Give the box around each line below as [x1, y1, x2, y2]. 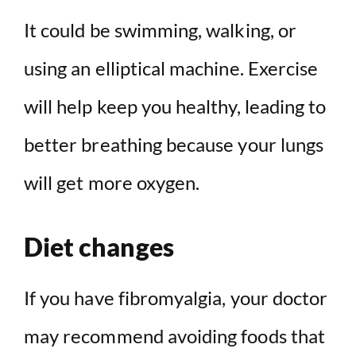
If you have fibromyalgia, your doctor [24, 286, 328, 310]
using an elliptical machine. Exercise [24, 56, 319, 80]
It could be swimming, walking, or [24, 18, 296, 42]
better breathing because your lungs [24, 133, 324, 157]
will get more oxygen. [24, 171, 200, 195]
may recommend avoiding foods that [24, 324, 325, 348]
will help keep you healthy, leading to [24, 95, 327, 118]
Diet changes [24, 231, 174, 263]
